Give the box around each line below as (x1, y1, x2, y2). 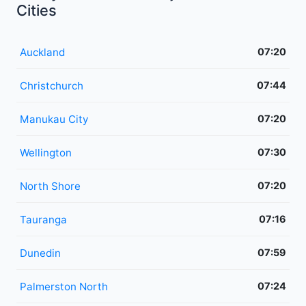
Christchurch (20, 79, 83, 92)
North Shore (20, 179, 81, 193)
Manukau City (20, 112, 88, 126)
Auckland (20, 45, 65, 59)
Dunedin (20, 246, 61, 260)
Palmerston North (20, 279, 108, 293)
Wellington (20, 145, 72, 159)
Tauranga (20, 212, 67, 226)
